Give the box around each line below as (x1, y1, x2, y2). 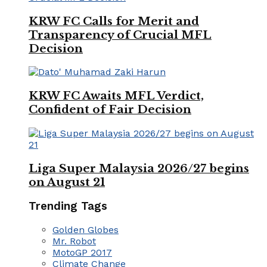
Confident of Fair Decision (29, 103, 191, 117)
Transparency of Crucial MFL (29, 27, 212, 42)
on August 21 (29, 175, 105, 189)
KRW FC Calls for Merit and (29, 14, 199, 28)
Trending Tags (29, 200, 107, 213)
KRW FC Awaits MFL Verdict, (29, 89, 204, 103)
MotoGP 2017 (52, 247, 112, 259)
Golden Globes (52, 224, 119, 236)
